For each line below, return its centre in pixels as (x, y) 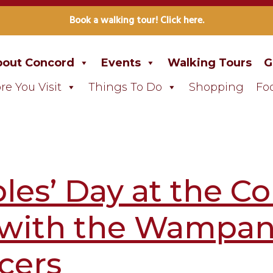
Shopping (216, 87)
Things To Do (125, 87)
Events (121, 63)
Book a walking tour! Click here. (136, 21)
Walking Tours (209, 63)
